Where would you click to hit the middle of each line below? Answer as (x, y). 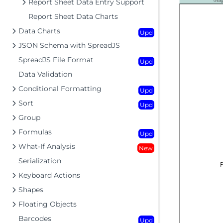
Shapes (31, 190)
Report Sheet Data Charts (73, 16)
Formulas (35, 132)
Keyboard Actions (49, 175)
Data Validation (45, 74)
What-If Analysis (47, 146)
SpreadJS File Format (56, 60)
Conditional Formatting (60, 89)
